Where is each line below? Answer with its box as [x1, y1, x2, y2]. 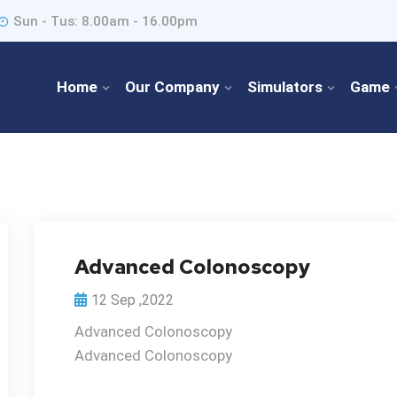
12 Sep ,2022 [91, 292, 174, 308]
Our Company [125, 78, 220, 96]
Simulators [247, 78, 323, 96]
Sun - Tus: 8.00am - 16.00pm [13, 13, 198, 29]
